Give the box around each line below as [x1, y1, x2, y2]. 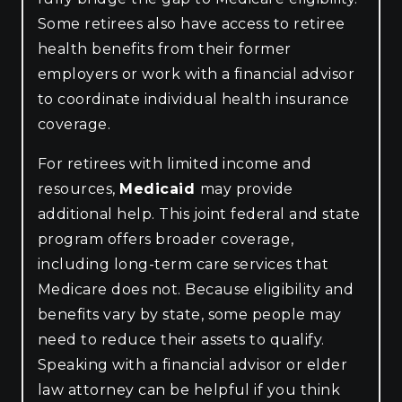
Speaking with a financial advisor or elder [38, 355, 348, 373]
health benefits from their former [38, 39, 292, 57]
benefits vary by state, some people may [38, 305, 342, 323]
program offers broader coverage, [38, 230, 294, 248]
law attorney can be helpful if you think [38, 380, 341, 398]
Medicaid [119, 179, 200, 197]
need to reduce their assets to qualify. [38, 330, 325, 348]
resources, [38, 179, 120, 197]
